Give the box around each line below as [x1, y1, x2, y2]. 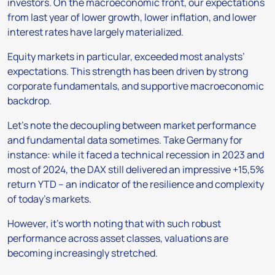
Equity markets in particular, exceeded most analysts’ [7, 50, 245, 64]
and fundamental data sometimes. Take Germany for [7, 133, 242, 147]
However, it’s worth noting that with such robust [7, 217, 221, 231]
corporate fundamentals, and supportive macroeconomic [7, 79, 264, 93]
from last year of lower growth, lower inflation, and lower [7, 10, 257, 25]
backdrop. [7, 94, 52, 108]
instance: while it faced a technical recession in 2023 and [7, 148, 264, 162]
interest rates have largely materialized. [7, 25, 184, 39]
